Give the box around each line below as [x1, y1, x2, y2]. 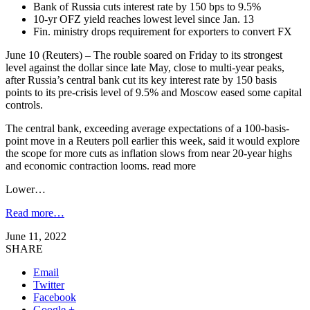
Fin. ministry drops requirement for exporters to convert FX [33, 25, 292, 37]
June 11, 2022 [6, 230, 66, 242]
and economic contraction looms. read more [6, 159, 196, 172]
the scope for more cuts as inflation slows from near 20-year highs [6, 147, 292, 159]
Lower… [6, 183, 46, 195]
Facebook [33, 291, 76, 303]
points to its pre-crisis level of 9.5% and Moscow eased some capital [6, 86, 302, 98]
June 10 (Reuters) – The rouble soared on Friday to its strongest [6, 48, 282, 61]
